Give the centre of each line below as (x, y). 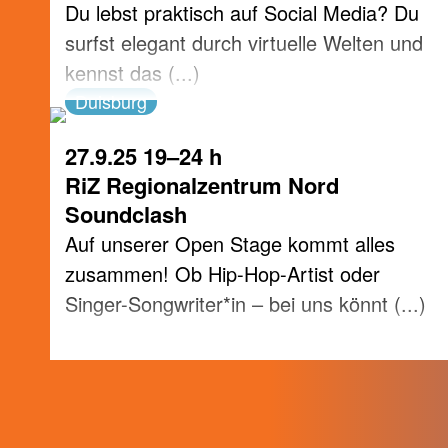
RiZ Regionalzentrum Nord (202, 185)
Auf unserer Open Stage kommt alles (230, 243)
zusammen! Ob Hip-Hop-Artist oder (222, 273)
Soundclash (126, 214)
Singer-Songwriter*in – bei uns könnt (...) (245, 303)
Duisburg (111, 101)
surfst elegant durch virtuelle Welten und (244, 42)
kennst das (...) (132, 72)
